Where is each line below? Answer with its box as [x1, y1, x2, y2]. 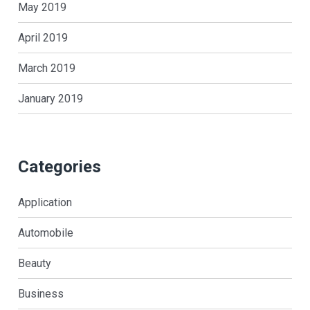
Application [17, 196, 72, 210]
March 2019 [17, 62, 75, 75]
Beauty [17, 257, 51, 271]
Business [17, 287, 64, 301]
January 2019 [17, 92, 83, 106]
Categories [17, 157, 101, 177]
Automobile [17, 226, 73, 240]
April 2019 [17, 31, 68, 45]
